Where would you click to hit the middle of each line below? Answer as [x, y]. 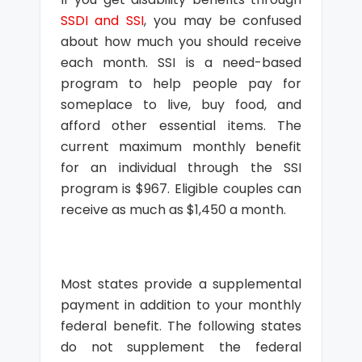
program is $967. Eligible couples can [181, 189]
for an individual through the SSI [181, 168]
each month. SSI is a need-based [181, 63]
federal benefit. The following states [181, 326]
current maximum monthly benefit [181, 147]
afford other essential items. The [181, 126]
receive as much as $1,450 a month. [173, 210]
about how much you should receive [181, 42]
